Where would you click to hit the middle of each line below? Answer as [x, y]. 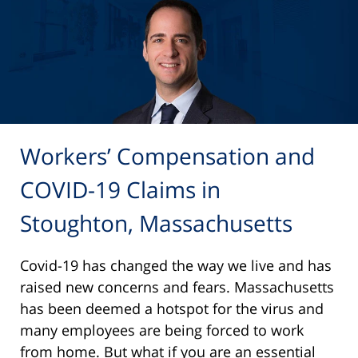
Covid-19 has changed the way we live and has [176, 265]
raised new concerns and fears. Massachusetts [177, 286]
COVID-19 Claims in [120, 190]
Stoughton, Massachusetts [156, 223]
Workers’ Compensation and [167, 156]
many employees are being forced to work [162, 330]
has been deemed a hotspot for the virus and [172, 308]
